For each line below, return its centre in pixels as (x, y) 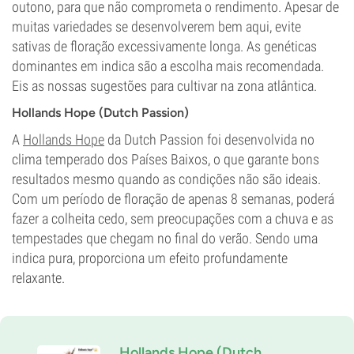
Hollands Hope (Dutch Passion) (100, 113)
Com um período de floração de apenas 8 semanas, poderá (173, 199)
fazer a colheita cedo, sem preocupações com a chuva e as (173, 218)
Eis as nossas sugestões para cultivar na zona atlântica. (164, 86)
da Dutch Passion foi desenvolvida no (209, 139)
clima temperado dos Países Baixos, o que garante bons (166, 159)
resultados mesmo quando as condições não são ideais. (166, 179)
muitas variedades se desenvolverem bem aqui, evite (156, 26)
